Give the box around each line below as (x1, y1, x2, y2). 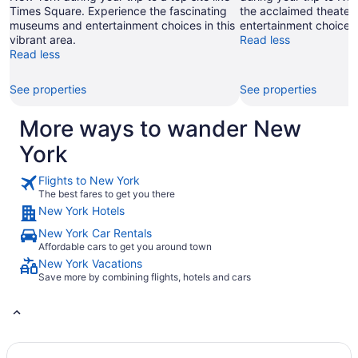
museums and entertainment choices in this (10, 18, 235, 33)
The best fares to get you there (38, 188, 175, 201)
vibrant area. (10, 33, 76, 47)
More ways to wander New (19, 115, 301, 143)
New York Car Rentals (38, 226, 152, 241)
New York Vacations (38, 257, 142, 271)
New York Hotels (38, 204, 125, 218)
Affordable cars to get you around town (38, 241, 212, 253)
